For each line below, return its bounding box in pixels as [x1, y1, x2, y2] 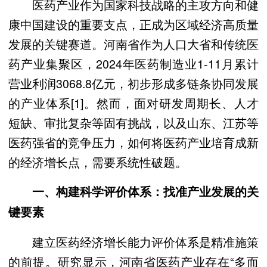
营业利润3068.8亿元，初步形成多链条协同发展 [8, 74, 259, 92]
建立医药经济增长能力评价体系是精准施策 [8, 233, 259, 251]
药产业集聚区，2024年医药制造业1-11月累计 [8, 54, 259, 72]
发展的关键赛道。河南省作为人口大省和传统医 [8, 35, 259, 52]
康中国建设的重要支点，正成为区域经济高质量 [8, 15, 259, 33]
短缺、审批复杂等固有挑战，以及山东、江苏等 [8, 113, 259, 131]
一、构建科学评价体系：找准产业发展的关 [32, 183, 259, 200]
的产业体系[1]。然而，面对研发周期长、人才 [8, 94, 259, 111]
